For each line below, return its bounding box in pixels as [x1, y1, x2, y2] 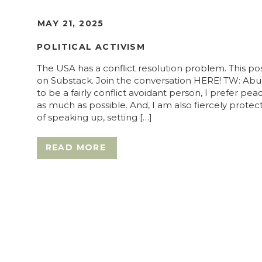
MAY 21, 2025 [37, 18, 104, 29]
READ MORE [45, 142, 106, 153]
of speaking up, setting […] [37, 112, 152, 123]
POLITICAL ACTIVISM [37, 42, 146, 52]
